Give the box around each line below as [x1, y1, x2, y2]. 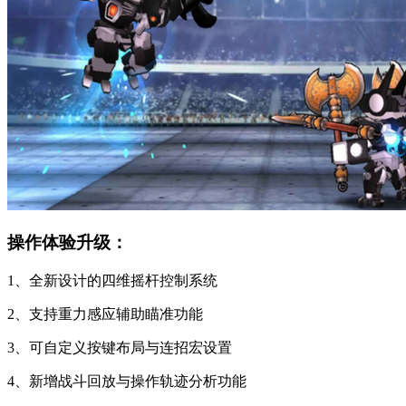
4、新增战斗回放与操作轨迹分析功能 [7, 372, 246, 389]
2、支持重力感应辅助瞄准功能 [7, 305, 203, 322]
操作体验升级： [7, 232, 128, 252]
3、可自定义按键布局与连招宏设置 [7, 339, 232, 355]
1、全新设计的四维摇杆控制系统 [7, 272, 217, 288]
